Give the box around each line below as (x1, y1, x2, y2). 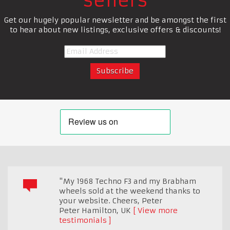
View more (138, 206, 178, 216)
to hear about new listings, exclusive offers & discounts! (9, 25, 221, 35)
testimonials (59, 216, 107, 225)
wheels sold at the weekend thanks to (59, 186, 200, 196)
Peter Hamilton (59, 206, 117, 216)
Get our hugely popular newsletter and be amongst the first (4, 15, 226, 25)
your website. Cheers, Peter (59, 196, 162, 206)
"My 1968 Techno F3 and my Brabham (59, 177, 196, 186)
